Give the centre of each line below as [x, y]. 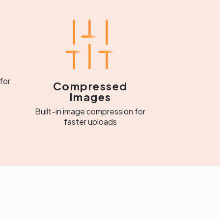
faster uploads [90, 122]
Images [90, 97]
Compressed [90, 86]
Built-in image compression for [90, 111]
